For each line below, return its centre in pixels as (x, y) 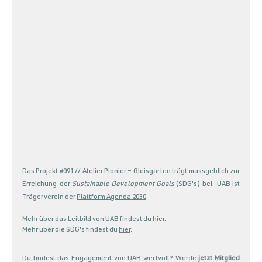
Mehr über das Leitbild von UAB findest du (87, 220)
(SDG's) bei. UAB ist (207, 185)
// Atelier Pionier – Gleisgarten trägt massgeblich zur (157, 172)
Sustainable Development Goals (123, 185)
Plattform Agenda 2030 (111, 197)
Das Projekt (41, 172)
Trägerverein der (49, 197)
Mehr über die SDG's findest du (70, 230)
